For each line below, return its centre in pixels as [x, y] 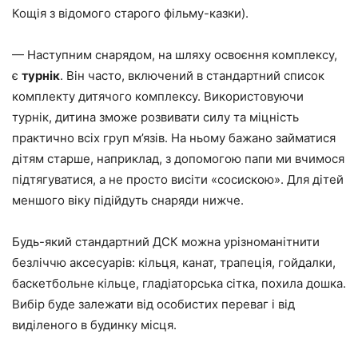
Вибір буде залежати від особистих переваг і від [153, 304]
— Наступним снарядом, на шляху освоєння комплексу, [175, 54]
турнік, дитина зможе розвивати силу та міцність [155, 117]
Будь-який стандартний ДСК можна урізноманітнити [166, 241]
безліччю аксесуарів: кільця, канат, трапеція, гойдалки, [174, 262]
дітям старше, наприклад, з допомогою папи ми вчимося [178, 158]
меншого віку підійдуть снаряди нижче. [128, 200]
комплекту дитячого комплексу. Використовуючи [158, 96]
